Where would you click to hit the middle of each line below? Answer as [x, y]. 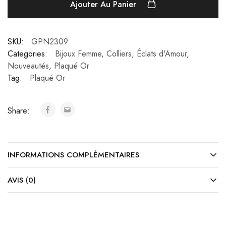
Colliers [119, 54]
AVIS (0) [22, 180]
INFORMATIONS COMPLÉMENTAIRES [73, 155]
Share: [20, 111]
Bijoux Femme [78, 54]
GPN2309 [50, 42]
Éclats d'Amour [162, 54]
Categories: [27, 54]
